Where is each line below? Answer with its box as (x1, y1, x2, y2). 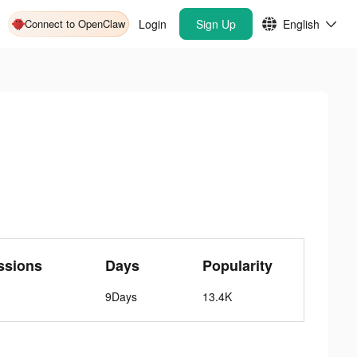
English (283, 16, 320, 32)
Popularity (202, 255, 273, 276)
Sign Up (196, 16, 236, 32)
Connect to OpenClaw (25, 16, 125, 31)
